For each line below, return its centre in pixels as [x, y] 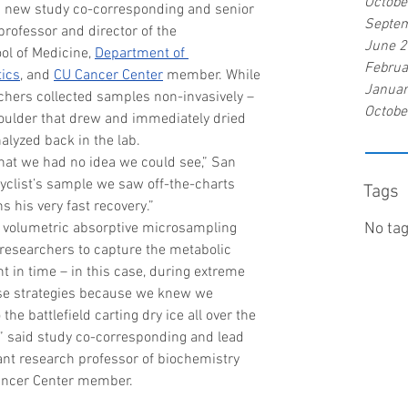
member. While [214, 75]
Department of [142, 53]
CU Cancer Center [108, 75]
